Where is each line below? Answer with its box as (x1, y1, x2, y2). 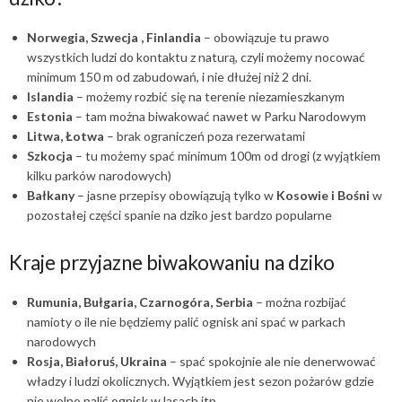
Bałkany (27, 188, 74, 204)
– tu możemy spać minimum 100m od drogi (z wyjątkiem (73, 148, 380, 164)
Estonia (27, 109, 73, 125)
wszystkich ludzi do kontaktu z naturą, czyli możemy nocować (27, 49, 365, 66)
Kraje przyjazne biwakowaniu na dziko (9, 250, 335, 275)
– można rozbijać (253, 294, 346, 310)
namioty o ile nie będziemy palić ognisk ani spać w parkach (27, 314, 345, 330)
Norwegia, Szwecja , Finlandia (27, 30, 201, 46)
